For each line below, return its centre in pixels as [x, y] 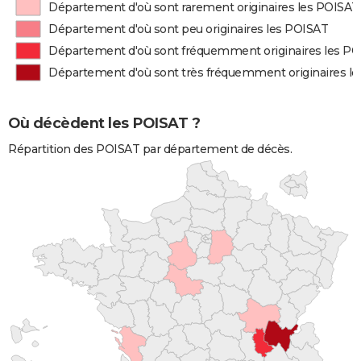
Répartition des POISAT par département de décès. [150, 149]
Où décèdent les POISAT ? [104, 123]
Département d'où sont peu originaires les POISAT [189, 29]
